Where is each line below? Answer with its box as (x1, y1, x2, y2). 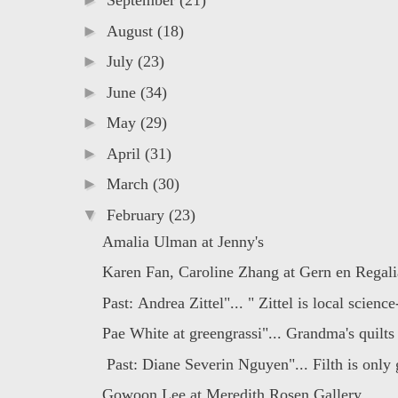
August (106, 21, 157, 40)
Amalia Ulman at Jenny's (101, 232, 264, 251)
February (106, 205, 169, 224)
